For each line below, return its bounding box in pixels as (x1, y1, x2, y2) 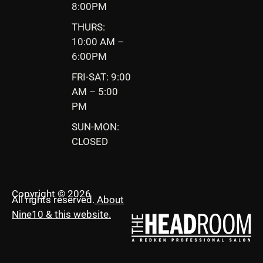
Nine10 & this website (12, 208, 109, 220)
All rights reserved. (12, 193, 95, 205)
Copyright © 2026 (12, 187, 91, 200)
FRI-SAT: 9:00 (72, 70, 131, 83)
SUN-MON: (72, 120, 119, 133)
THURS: (72, 21, 105, 33)
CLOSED (72, 135, 108, 147)
